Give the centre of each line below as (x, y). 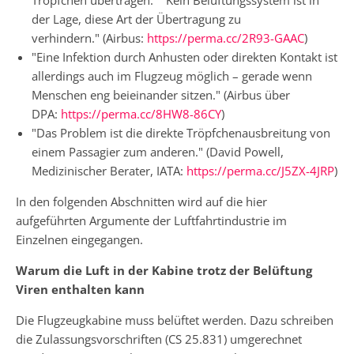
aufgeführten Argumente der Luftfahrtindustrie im (151, 220)
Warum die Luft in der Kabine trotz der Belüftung (164, 270)
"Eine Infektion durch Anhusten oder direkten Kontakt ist (185, 56)
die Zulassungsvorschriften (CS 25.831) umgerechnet (159, 339)
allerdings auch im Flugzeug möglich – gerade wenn (172, 75)
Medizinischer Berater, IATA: (109, 170)
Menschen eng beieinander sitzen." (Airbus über (161, 94)
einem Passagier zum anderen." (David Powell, (158, 151)
